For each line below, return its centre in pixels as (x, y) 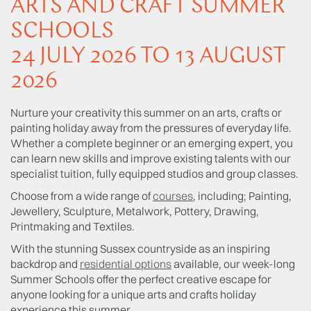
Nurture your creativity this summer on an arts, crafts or (146, 112)
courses (173, 195)
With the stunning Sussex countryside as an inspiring (140, 248)
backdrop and (45, 263)
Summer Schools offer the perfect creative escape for (141, 279)
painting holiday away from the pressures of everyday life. (151, 127)
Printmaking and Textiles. (73, 226)
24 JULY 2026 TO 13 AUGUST (148, 57)
